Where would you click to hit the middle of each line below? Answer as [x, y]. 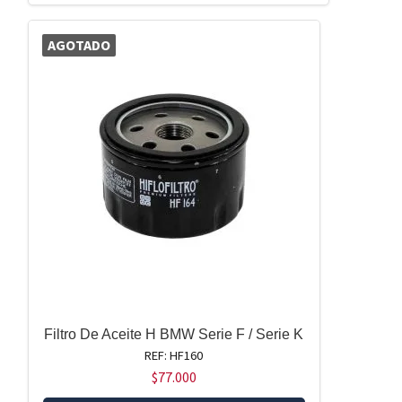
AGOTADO [79, 44]
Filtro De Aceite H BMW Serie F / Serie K [174, 334]
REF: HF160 [174, 355]
